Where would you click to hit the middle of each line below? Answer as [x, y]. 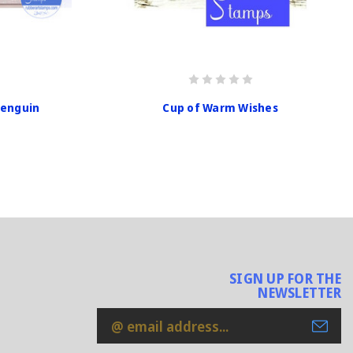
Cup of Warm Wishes [220, 107]
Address [124, 340]
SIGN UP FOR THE [285, 279]
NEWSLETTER [299, 293]
